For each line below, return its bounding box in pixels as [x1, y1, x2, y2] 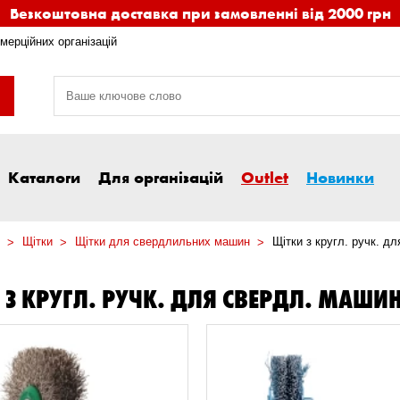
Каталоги [8, 167, 80, 187]
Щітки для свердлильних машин [75, 235, 250, 249]
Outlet [241, 167, 288, 187]
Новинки [306, 167, 374, 187]
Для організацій [98, 167, 223, 187]
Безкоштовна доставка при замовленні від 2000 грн [9, 4, 391, 22]
